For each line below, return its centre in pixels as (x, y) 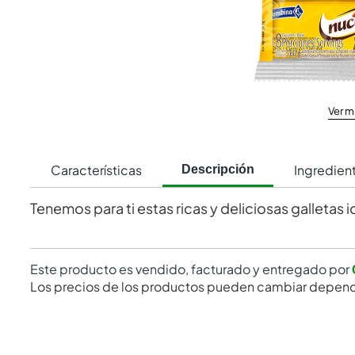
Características (96, 170)
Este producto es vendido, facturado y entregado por (190, 269)
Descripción (218, 169)
